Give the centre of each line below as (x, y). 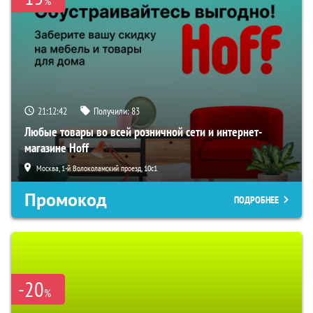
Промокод (66, 199)
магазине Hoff (57, 147)
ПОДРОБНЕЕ (256, 199)
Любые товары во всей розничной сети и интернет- (143, 131)
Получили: (112, 111)
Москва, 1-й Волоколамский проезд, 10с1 (97, 168)
